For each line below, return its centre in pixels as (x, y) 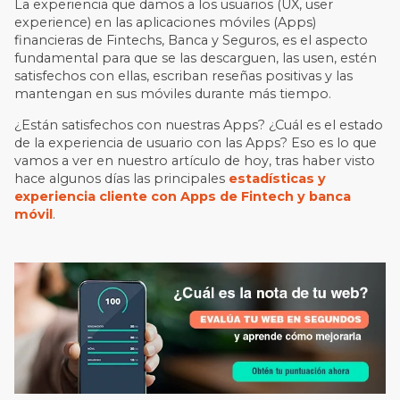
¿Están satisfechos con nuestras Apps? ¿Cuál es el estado (199, 125)
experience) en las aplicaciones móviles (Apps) (166, 23)
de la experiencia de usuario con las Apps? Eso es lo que (196, 142)
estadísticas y (278, 178)
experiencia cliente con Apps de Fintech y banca (183, 196)
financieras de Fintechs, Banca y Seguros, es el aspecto (192, 41)
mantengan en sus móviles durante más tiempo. (173, 94)
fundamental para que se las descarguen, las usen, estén (196, 58)
